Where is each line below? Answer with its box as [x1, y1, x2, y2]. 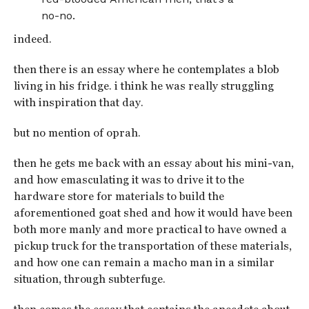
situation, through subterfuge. [13, 272, 166, 286]
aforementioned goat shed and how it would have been [13, 206, 292, 219]
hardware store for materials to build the [13, 190, 224, 203]
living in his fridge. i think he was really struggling [13, 79, 274, 92]
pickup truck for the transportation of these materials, [13, 239, 292, 252]
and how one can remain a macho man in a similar [13, 256, 275, 269]
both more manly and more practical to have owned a [13, 223, 287, 236]
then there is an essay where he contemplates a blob [13, 63, 279, 76]
